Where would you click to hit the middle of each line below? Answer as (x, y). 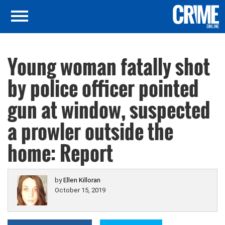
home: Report (60, 153)
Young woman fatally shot (109, 66)
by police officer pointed (103, 88)
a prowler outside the (90, 131)
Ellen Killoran (82, 180)
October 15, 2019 (80, 190)
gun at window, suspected (109, 109)
